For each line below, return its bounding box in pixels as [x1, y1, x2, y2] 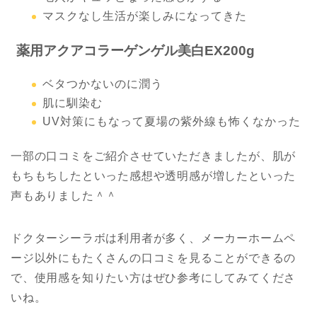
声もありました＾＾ [11, 190, 118, 202]
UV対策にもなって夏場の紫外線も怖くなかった [42, 115, 301, 128]
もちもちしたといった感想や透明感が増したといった [11, 170, 296, 183]
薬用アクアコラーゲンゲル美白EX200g [16, 42, 255, 58]
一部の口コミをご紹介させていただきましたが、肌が [11, 150, 296, 163]
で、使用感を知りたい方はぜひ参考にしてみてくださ [11, 272, 296, 284]
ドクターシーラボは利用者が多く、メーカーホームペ [11, 232, 296, 245]
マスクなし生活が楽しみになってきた [42, 9, 247, 22]
